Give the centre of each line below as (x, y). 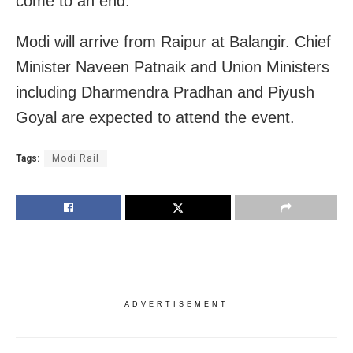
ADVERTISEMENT (176, 305)
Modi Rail (76, 159)
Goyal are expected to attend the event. (155, 118)
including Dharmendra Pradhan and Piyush (165, 93)
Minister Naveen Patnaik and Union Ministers (173, 67)
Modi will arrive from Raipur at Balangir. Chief (173, 42)
